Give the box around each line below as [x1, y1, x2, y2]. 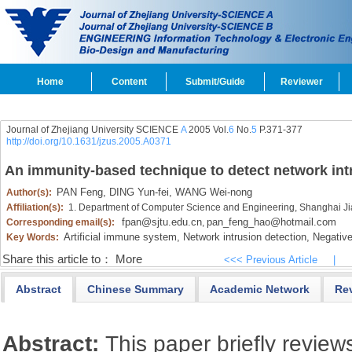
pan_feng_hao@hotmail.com [206, 216, 336, 228]
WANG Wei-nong [171, 186, 252, 198]
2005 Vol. [185, 124, 229, 135]
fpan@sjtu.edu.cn [121, 216, 202, 228]
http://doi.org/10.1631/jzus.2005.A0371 [5, 136, 171, 147]
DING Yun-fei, [105, 186, 172, 198]
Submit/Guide [185, 76, 245, 87]
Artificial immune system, [63, 231, 180, 243]
